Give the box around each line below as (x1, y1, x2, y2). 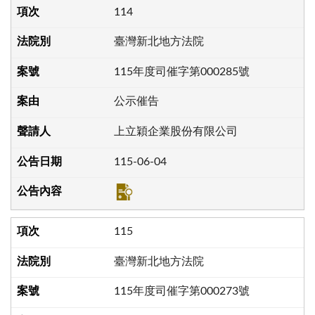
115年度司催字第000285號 (113, 65, 250, 77)
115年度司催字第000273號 (113, 285, 250, 297)
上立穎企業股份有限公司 (113, 126, 238, 138)
